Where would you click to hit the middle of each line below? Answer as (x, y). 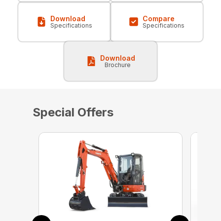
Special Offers (73, 112)
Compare (159, 19)
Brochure (117, 65)
